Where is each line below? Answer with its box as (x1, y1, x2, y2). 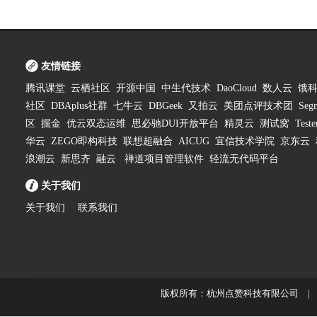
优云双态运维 (67, 118, 126, 129)
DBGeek (149, 100, 183, 111)
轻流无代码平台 (209, 154, 279, 164)
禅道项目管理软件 (125, 154, 204, 164)
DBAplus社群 (51, 100, 108, 111)
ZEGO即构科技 (51, 136, 117, 146)
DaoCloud (217, 83, 257, 93)
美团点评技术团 (224, 100, 293, 111)
